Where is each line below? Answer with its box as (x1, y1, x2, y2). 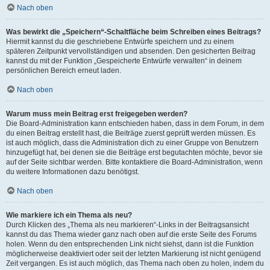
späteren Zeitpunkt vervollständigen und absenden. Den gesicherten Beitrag (6, 47, 256, 55)
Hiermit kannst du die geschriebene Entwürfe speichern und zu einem (6, 37, 234, 46)
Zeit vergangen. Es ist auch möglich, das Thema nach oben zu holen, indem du (6, 259, 264, 268)
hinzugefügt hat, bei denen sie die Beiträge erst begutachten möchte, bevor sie (6, 148, 263, 157)
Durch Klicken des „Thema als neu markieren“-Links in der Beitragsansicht (6, 221, 249, 229)
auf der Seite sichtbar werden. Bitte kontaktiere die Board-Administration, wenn (6, 158, 263, 166)
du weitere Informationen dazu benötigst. (6, 168, 139, 176)
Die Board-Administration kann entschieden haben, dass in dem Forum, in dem (6, 119, 264, 128)
